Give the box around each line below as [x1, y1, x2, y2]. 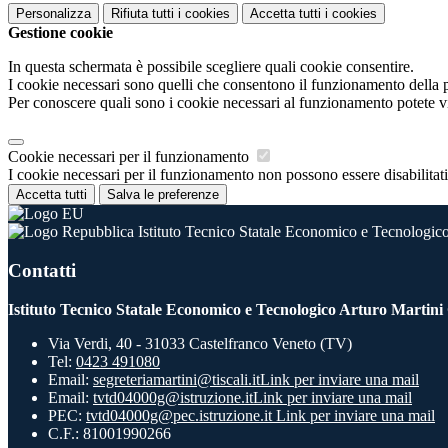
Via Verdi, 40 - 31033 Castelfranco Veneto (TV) [48, 334, 352, 352]
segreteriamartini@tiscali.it [93, 370, 260, 388]
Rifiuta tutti [111, 6, 174, 22]
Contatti [8, 259, 76, 281]
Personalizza [16, 6, 91, 22]
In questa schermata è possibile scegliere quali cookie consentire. [8, 58, 414, 76]
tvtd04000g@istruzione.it [93, 388, 253, 406]
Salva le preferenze [107, 187, 219, 203]
